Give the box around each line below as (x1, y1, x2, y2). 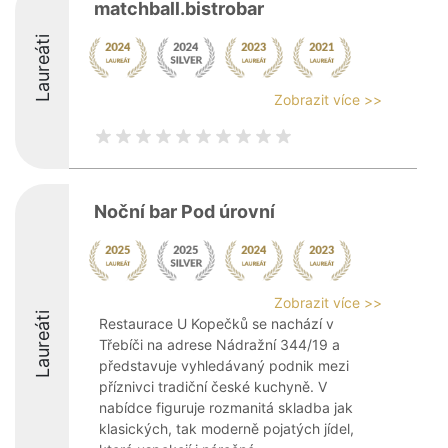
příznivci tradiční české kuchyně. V (99, 378, 327, 395)
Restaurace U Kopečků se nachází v (99, 315, 334, 332)
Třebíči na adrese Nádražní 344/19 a (99, 336, 340, 353)
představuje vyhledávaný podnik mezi (99, 357, 349, 374)
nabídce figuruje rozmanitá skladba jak (99, 399, 353, 416)
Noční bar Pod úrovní (94, 201, 275, 222)
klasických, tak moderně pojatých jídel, (99, 420, 354, 437)
